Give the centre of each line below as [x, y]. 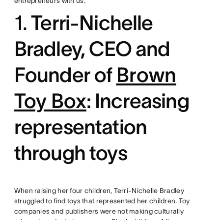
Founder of [65, 75]
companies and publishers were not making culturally [99, 211]
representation [81, 127]
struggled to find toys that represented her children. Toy [102, 201]
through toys [70, 153]
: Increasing [137, 101]
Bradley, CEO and [92, 49]
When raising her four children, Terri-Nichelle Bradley [99, 191]
